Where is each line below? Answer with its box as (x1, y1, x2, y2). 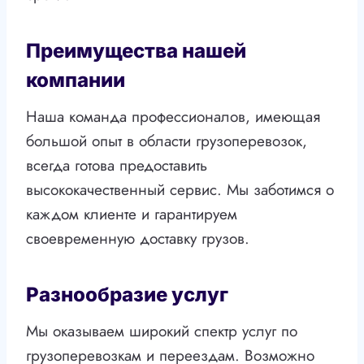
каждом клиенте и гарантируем (26, 203, 237, 226)
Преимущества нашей (26, 39, 246, 63)
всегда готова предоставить (26, 154, 207, 177)
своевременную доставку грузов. (26, 227, 249, 250)
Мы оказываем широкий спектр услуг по (26, 320, 297, 343)
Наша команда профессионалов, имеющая (26, 106, 320, 128)
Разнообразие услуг (26, 283, 228, 307)
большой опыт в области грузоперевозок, (26, 130, 307, 153)
